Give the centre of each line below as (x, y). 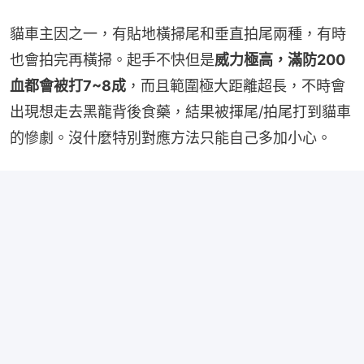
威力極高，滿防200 (280, 60)
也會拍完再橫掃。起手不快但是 (112, 60)
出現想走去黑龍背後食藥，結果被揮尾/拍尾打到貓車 (180, 112)
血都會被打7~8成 (68, 86)
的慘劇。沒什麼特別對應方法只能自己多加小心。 (171, 138)
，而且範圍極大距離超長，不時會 (236, 86)
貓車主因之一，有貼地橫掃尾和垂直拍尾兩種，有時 (178, 34)
